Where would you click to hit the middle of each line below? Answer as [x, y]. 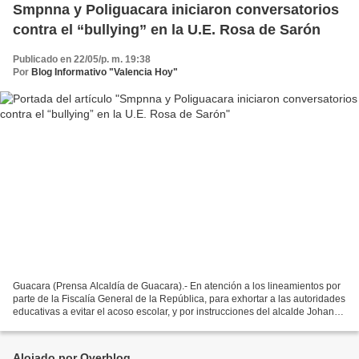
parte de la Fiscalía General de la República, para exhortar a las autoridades [179, 299]
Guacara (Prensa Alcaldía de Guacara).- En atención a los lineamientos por [177, 286]
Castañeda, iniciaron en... [69, 325]
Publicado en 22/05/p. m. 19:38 [82, 59]
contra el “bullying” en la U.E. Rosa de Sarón [167, 29]
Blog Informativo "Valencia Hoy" [105, 72]
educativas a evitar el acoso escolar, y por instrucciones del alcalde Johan [173, 312]
